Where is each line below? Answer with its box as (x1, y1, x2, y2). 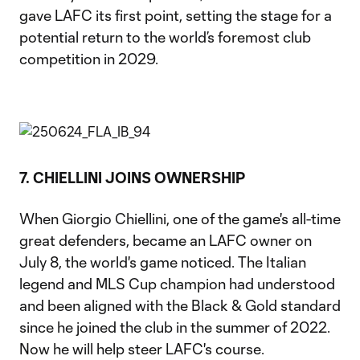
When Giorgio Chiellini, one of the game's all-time (19, 210, 341, 228)
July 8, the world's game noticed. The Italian (19, 253, 306, 272)
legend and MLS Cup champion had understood (19, 275, 335, 293)
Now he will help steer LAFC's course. (19, 340, 264, 358)
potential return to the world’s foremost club (19, 28, 311, 47)
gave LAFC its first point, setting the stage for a (19, 6, 332, 25)
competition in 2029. (19, 50, 158, 68)
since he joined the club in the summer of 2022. (19, 318, 330, 337)
